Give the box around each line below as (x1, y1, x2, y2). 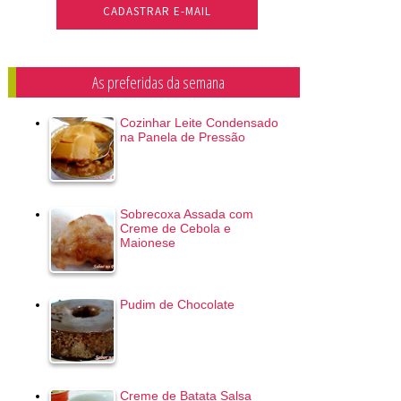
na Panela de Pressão (119, 130, 245, 145)
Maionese (119, 235, 175, 250)
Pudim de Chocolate (119, 297, 235, 312)
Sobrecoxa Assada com (119, 206, 253, 221)
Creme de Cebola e (119, 220, 231, 235)
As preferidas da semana (91, 72, 225, 94)
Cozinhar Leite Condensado (119, 115, 278, 131)
